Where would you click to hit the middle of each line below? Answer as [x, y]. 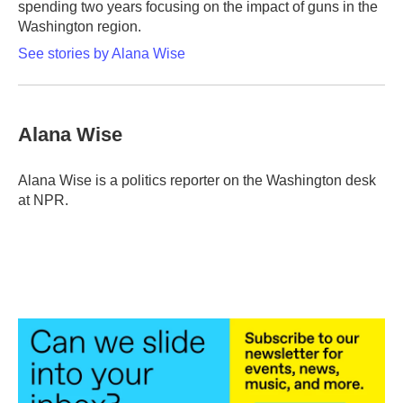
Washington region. [80, 27]
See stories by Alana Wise [102, 54]
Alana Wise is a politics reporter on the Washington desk [197, 180]
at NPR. [43, 200]
